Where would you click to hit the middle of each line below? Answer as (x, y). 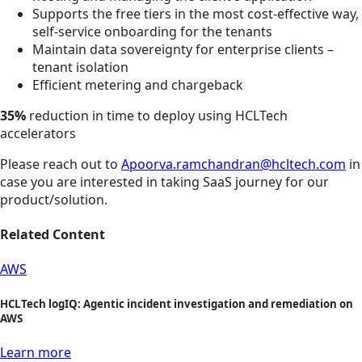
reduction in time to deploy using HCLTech (157, 115)
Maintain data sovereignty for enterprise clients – (183, 49)
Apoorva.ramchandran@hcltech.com (234, 164)
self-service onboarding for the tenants (152, 31)
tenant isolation (80, 67)
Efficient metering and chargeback (138, 84)
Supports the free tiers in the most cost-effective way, (196, 13)
